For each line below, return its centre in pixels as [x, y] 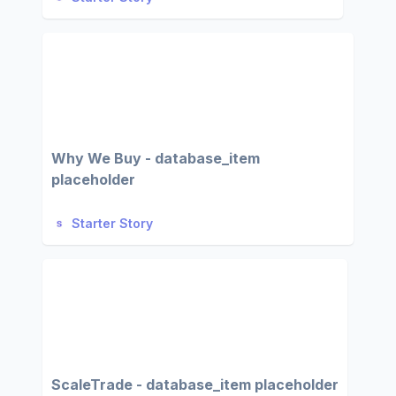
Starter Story [112, 223]
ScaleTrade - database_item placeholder [195, 385]
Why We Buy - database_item [156, 158]
